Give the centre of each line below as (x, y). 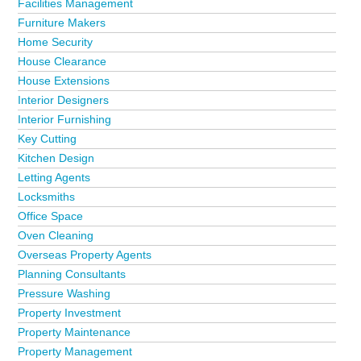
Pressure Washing (64, 293)
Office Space (51, 216)
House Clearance (62, 61)
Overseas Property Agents (85, 255)
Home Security (56, 42)
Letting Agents (54, 177)
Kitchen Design (56, 158)
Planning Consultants (72, 274)
